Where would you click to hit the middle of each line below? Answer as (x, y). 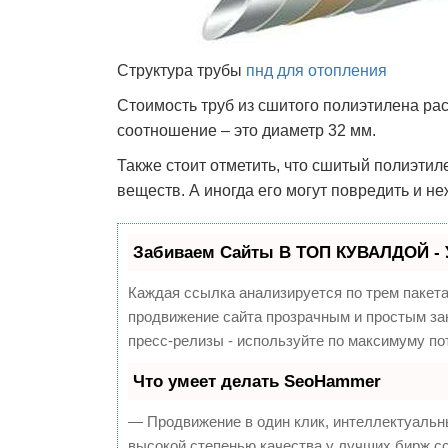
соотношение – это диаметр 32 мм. (246, 130)
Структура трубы (181, 70)
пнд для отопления (316, 70)
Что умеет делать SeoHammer (257, 381)
